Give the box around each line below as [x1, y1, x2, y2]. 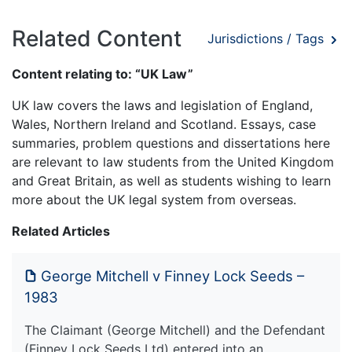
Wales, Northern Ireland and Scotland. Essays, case [12, 115, 316, 132]
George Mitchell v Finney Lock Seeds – [41, 266, 304, 284]
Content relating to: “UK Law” [12, 65, 193, 82]
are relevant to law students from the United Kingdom [12, 153, 334, 170]
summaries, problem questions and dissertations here [12, 134, 330, 151]
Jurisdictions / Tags [207, 31, 328, 47]
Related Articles [12, 222, 110, 239]
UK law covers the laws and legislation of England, [12, 97, 313, 113]
